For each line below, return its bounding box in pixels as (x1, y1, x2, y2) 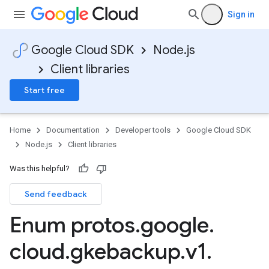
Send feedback (25, 189, 87, 199)
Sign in (228, 10, 255, 19)
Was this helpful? (10, 164, 70, 173)
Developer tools (115, 125, 171, 134)
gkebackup (70, 238, 180, 265)
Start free (24, 85, 65, 95)
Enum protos (10, 211, 135, 238)
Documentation (46, 125, 100, 134)
